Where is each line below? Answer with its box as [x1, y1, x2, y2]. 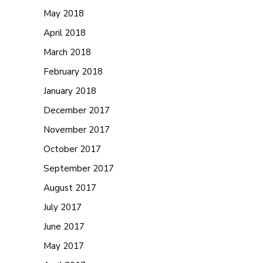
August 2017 [43, 181, 96, 194]
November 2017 [43, 123, 110, 136]
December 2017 [43, 104, 110, 116]
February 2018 [43, 65, 103, 77]
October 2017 [43, 143, 101, 155]
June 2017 [43, 220, 85, 232]
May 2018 [43, 7, 84, 19]
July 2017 [43, 201, 82, 213]
